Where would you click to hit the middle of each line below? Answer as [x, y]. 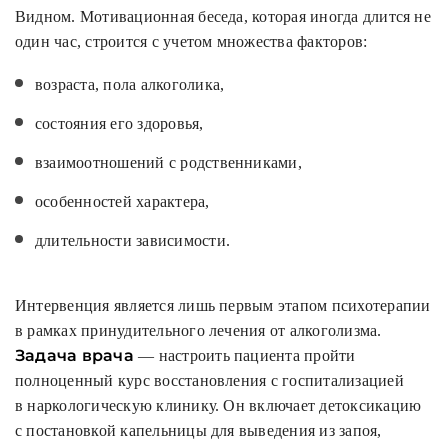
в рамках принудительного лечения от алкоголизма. [198, 331]
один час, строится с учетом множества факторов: [191, 42]
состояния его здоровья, [119, 124]
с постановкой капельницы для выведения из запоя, [198, 431]
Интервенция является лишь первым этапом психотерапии [223, 306]
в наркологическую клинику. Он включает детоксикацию [218, 406]
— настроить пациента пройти [244, 356]
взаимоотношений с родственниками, [168, 163]
